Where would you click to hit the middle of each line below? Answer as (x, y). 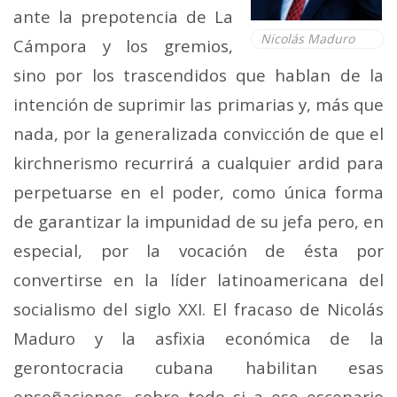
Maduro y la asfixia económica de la (198, 338)
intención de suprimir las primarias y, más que (198, 104)
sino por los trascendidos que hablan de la (198, 74)
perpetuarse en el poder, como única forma (198, 191)
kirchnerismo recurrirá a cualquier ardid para (198, 162)
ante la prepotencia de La (123, 16)
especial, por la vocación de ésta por (198, 250)
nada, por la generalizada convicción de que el (198, 133)
